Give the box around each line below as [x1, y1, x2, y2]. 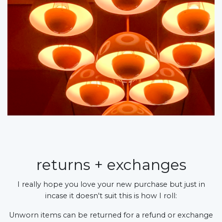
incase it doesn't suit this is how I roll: [45, 191, 177, 200]
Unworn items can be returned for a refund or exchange [9, 210, 213, 220]
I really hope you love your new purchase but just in [17, 179, 205, 189]
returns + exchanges [36, 155, 186, 174]
